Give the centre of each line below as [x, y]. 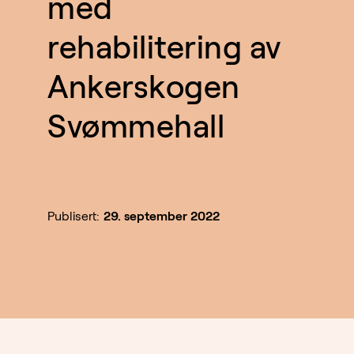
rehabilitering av [164, 48]
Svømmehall [136, 127]
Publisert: [73, 217]
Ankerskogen [144, 87]
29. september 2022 [162, 217]
